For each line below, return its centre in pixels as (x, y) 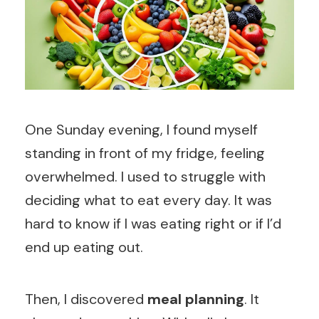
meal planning (196, 299)
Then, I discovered (86, 299)
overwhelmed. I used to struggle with (145, 176)
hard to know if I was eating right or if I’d (153, 223)
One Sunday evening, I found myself (141, 129)
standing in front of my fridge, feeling (145, 153)
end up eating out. (84, 247)
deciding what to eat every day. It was (148, 200)
